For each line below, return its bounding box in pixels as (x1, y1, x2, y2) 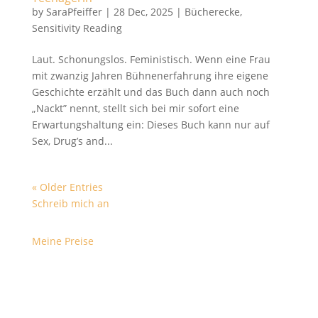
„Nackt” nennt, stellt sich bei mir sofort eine (31, 102, 239, 115)
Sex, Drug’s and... (31, 134, 113, 148)
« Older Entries (31, 180, 103, 194)
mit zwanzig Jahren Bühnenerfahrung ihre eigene (31, 69, 268, 82)
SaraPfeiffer (45, 5, 102, 18)
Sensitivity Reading (31, 21, 122, 35)
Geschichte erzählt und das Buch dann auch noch (31, 85, 270, 99)
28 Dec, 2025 (113, 5, 173, 18)
